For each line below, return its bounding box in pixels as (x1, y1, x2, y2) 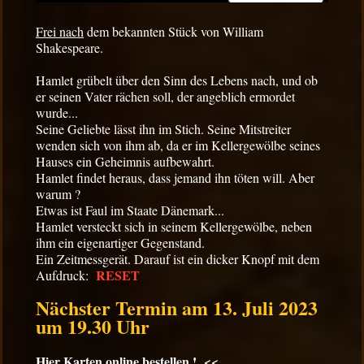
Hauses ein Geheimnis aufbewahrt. (36, 153, 214, 170)
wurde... (36, 104, 78, 121)
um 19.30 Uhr (36, 312, 149, 340)
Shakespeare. (36, 39, 103, 56)
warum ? (36, 185, 80, 202)
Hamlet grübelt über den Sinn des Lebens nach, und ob (36, 71, 318, 89)
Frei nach (36, 23, 84, 40)
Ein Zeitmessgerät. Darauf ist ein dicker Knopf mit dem (36, 250, 319, 267)
